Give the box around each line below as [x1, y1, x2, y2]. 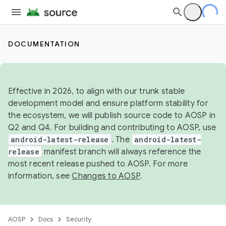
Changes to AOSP [72, 171, 140, 181]
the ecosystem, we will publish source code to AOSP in [8, 110, 216, 121]
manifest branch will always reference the [41, 147, 201, 157]
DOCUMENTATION [8, 39, 80, 48]
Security [66, 215, 92, 223]
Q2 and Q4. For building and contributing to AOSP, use [8, 123, 216, 133]
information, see [8, 171, 72, 181]
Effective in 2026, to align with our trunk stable [8, 86, 185, 96]
